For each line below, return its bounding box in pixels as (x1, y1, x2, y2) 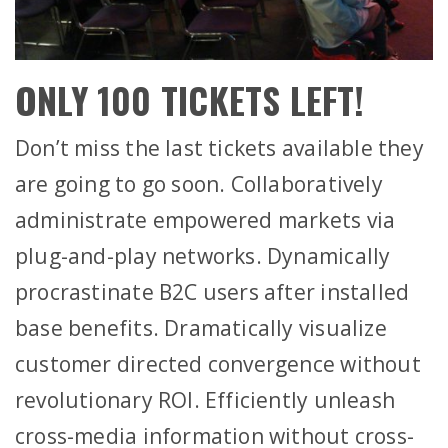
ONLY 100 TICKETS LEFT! (15, 72, 365, 126)
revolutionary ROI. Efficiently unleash (15, 385, 395, 414)
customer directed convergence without (15, 349, 421, 378)
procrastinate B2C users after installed (15, 277, 410, 306)
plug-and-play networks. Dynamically (15, 241, 391, 270)
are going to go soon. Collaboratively (15, 169, 383, 198)
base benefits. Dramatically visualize (15, 313, 387, 342)
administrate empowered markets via (15, 205, 396, 234)
